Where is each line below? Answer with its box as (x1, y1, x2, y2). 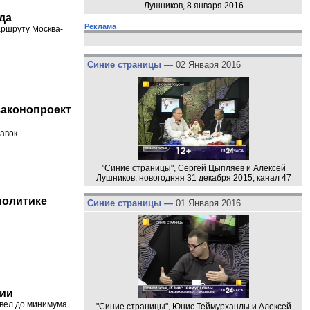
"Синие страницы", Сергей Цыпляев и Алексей (101, 163, 286, 173)
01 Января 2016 (175, 198, 241, 209)
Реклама (84, 22, 116, 31)
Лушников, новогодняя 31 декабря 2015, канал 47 (95, 172, 291, 183)
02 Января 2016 (175, 59, 241, 70)
